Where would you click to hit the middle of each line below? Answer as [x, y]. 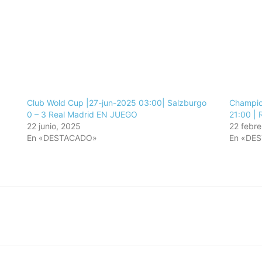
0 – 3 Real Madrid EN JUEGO [82, 114]
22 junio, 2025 [54, 126]
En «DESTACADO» [62, 137]
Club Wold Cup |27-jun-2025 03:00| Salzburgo [116, 102]
